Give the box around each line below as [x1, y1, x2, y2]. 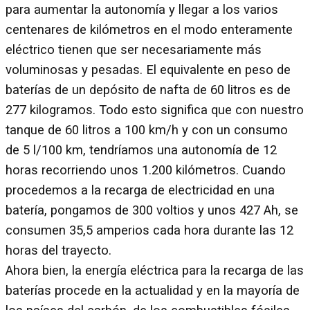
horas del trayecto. [6, 242, 111, 258]
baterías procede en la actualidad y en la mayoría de [6, 282, 300, 298]
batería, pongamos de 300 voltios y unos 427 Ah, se [6, 202, 298, 218]
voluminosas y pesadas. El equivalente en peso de [6, 62, 291, 77]
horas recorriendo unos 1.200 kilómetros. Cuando [6, 162, 286, 178]
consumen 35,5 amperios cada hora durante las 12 [6, 222, 293, 238]
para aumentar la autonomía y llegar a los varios [6, 1, 278, 17]
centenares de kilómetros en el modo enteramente [6, 21, 293, 37]
